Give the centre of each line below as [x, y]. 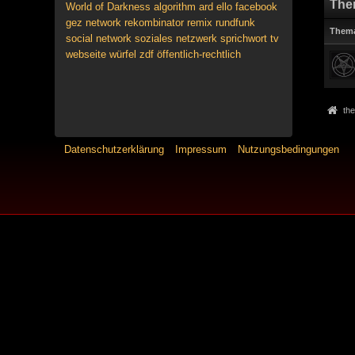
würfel [122, 54]
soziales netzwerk [176, 38]
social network [98, 38]
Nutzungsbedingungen [289, 149]
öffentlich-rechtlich [198, 54]
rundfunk [235, 23]
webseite [86, 54]
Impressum [201, 149]
